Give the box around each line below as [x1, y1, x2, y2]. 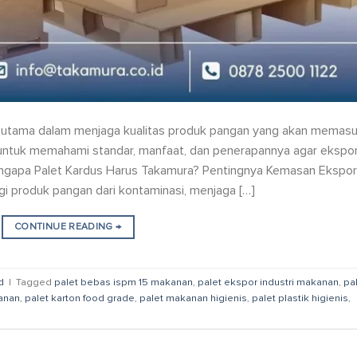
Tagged [16, 275, 54, 288]
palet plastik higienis [252, 291, 348, 304]
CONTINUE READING [14, 221, 116, 233]
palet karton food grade [25, 291, 135, 304]
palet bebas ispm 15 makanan [54, 275, 193, 288]
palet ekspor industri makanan [198, 275, 339, 288]
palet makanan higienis [139, 291, 247, 304]
